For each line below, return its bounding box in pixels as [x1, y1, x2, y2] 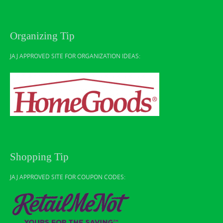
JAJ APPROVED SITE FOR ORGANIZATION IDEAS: [10, 51, 140, 60]
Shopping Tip [10, 150, 69, 163]
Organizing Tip [10, 29, 75, 42]
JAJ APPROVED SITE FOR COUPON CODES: [10, 172, 125, 181]
